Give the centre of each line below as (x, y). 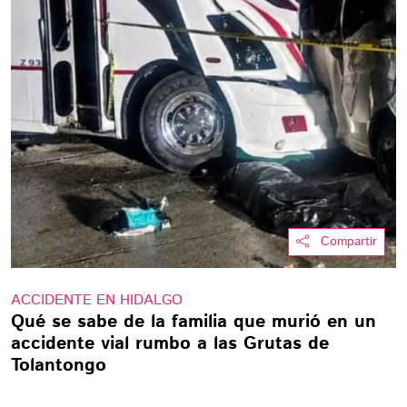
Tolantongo (59, 366)
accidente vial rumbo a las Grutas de (170, 344)
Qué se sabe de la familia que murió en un (194, 322)
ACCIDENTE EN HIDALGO (97, 300)
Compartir (349, 242)
